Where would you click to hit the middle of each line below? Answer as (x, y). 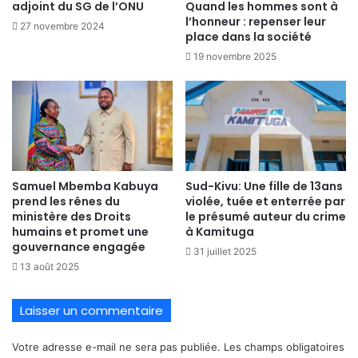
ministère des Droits (72, 217)
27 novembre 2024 (62, 26)
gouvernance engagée (79, 247)
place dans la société (249, 36)
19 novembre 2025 (235, 56)
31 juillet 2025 (225, 252)
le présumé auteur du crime (266, 217)
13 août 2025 (50, 267)
